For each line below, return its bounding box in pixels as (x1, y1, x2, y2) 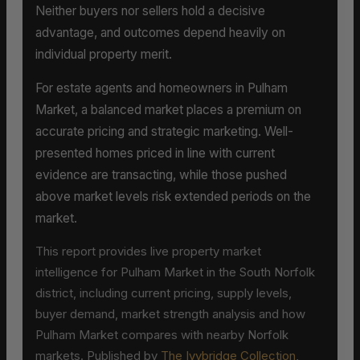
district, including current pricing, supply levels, (35, 285, 292, 301)
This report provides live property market (35, 243, 261, 260)
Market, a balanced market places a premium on (35, 102, 301, 118)
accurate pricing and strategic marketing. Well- (35, 124, 293, 140)
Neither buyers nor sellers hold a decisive (35, 2, 265, 18)
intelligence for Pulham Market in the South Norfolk (35, 264, 315, 280)
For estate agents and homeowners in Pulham (35, 80, 288, 96)
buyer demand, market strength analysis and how (35, 306, 305, 322)
